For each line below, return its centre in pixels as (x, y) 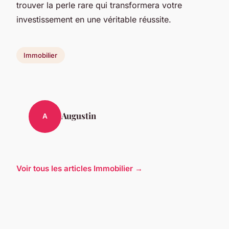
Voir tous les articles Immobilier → (79, 168)
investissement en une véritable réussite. (94, 19)
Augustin (79, 115)
